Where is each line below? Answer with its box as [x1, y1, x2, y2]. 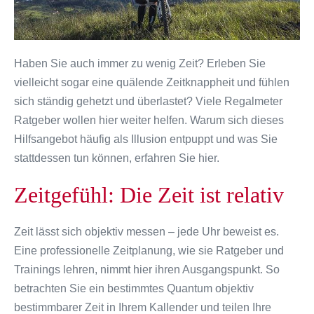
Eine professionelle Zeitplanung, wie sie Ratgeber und [14, 244, 284, 257]
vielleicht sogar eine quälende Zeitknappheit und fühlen [14, 76, 289, 88]
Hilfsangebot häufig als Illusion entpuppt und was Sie [14, 132, 278, 145]
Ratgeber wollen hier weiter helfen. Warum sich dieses [14, 114, 284, 126]
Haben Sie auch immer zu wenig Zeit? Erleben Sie [14, 57, 266, 69]
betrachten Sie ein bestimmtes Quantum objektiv [14, 282, 254, 294]
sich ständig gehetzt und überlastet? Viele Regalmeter [14, 95, 282, 107]
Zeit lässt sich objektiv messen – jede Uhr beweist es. [14, 225, 279, 238]
